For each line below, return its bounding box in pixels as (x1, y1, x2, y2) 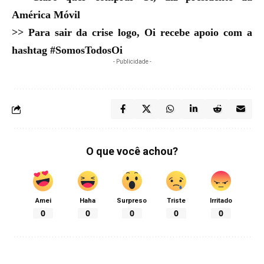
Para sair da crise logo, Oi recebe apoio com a (28, 27, 253, 38)
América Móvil (12, 9, 80, 21)
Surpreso (117, 197, 147, 204)
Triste (167, 197, 186, 204)
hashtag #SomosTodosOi (12, 44, 123, 56)
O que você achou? (86, 145, 178, 157)
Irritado (209, 197, 232, 204)
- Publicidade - (113, 58, 151, 65)
